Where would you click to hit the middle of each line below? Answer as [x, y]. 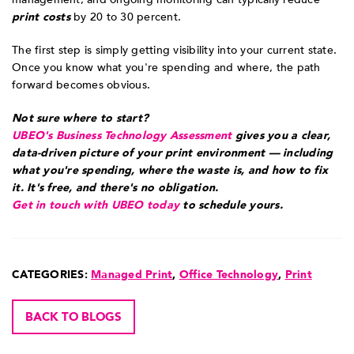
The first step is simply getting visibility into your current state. [174, 51]
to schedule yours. [231, 205]
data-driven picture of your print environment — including [173, 153]
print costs [41, 17]
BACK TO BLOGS [73, 317]
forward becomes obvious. [81, 85]
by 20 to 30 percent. [125, 17]
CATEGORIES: [51, 275]
